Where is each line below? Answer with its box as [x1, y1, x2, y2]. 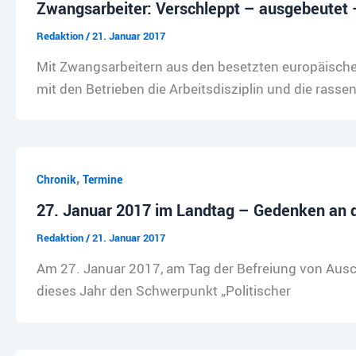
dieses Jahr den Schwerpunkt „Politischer [36, 281, 291, 300]
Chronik [36, 171, 76, 187]
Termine [82, 171, 122, 187]
